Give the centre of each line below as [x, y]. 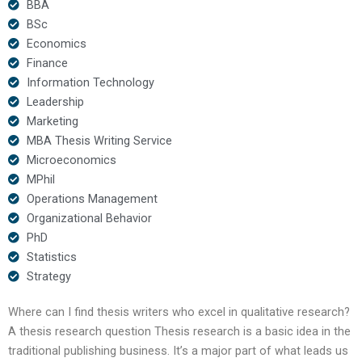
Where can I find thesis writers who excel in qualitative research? [179, 311]
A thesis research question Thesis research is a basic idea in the [179, 331]
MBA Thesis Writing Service [99, 140]
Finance [47, 63]
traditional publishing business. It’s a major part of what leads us [178, 350]
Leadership [55, 101]
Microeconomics [71, 160]
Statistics [51, 257]
